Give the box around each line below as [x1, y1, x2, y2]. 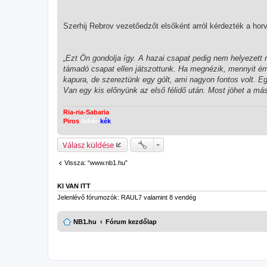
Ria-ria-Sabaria [63, 108, 109, 116]
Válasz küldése [63, 139, 114, 151]
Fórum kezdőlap [105, 218, 157, 226]
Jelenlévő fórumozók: [57, 193, 121, 201]
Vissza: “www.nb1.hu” [64, 159, 128, 167]
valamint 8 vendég [142, 193, 196, 201]
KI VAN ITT [57, 182, 91, 190]
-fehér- [79, 117, 100, 125]
